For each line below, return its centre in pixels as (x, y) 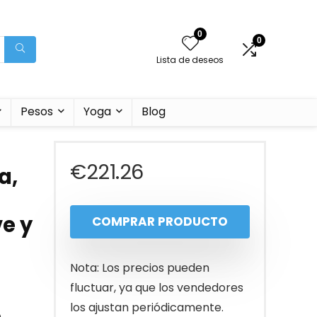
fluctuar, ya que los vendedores (157, 288)
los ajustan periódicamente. (147, 307)
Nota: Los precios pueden (140, 268)
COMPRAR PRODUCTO (160, 221)
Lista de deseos (190, 59)
